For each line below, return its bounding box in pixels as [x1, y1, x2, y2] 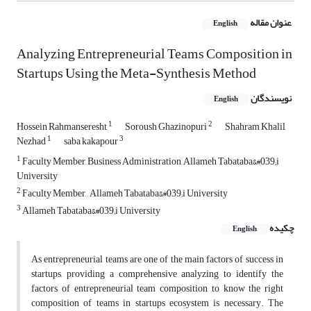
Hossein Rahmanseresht [17, 117, 108, 137]
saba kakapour [64, 132, 119, 151]
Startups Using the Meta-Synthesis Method [17, 60, 256, 87]
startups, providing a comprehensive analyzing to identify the [31, 264, 283, 284]
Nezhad [17, 132, 47, 151]
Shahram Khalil [225, 117, 285, 137]
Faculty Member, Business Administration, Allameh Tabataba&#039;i [21, 152, 279, 171]
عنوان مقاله [250, 13, 292, 33]
